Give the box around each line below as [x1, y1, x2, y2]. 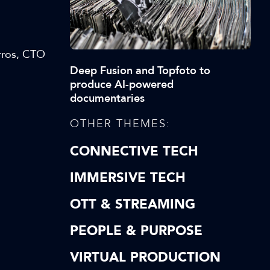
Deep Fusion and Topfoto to [70, 63, 210, 78]
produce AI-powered [70, 77, 174, 92]
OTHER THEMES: [70, 116, 171, 131]
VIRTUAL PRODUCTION [70, 248, 221, 266]
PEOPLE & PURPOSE [70, 222, 202, 240]
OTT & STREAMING [70, 195, 195, 213]
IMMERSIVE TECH [70, 169, 186, 187]
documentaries [70, 91, 145, 105]
